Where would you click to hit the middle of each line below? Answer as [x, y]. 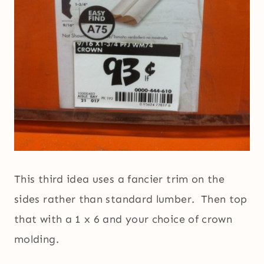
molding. [37, 240]
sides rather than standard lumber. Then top [131, 199]
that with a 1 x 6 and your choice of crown [123, 220]
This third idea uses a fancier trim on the [120, 179]
